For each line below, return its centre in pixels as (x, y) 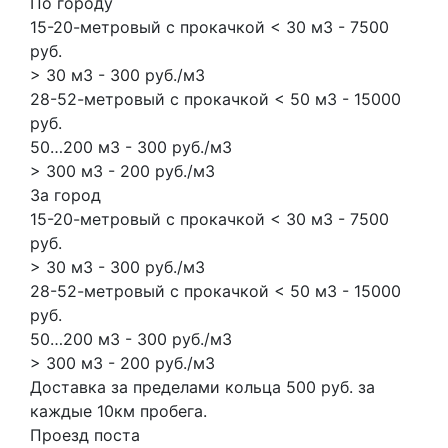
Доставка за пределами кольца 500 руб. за (202, 386)
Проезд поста (85, 434)
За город (65, 194)
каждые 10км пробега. (118, 410)
